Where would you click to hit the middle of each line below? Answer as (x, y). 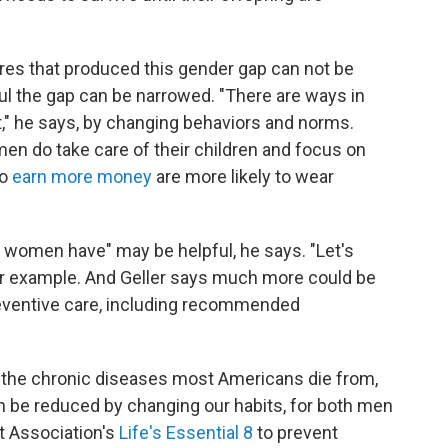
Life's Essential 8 (186, 433)
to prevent (295, 433)
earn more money (82, 177)
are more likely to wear (243, 177)
